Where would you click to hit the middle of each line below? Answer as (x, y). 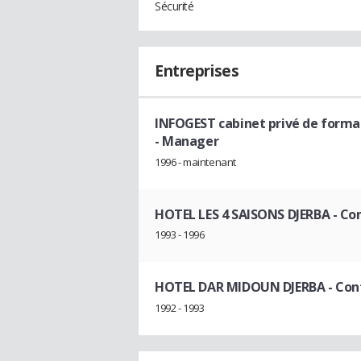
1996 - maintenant (195, 162)
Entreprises (197, 71)
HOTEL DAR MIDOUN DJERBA (240, 287)
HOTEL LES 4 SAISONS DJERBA (243, 214)
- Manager (187, 141)
